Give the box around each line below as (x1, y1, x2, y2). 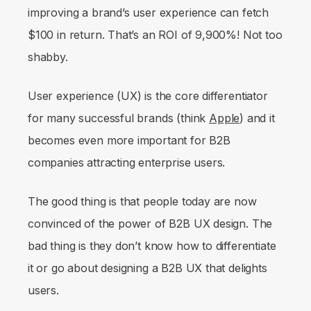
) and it (239, 111, 275, 126)
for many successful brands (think (28, 111, 210, 126)
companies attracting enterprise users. (28, 155, 229, 170)
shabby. (28, 50, 68, 65)
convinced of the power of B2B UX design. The (28, 217, 273, 231)
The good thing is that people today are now (28, 194, 257, 209)
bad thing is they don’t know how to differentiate (28, 239, 276, 253)
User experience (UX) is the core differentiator (28, 89, 268, 103)
